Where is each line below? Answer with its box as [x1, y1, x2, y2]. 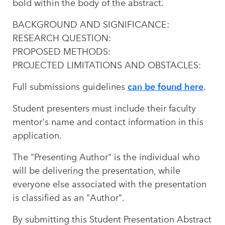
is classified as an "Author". [12, 192, 125, 203]
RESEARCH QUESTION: [12, 33, 111, 44]
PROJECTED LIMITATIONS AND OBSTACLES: [12, 60, 203, 71]
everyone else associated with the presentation [12, 179, 206, 190]
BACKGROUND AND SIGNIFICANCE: [12, 19, 169, 30]
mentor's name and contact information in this [12, 117, 203, 128]
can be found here [127, 81, 203, 93]
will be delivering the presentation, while [12, 165, 180, 176]
